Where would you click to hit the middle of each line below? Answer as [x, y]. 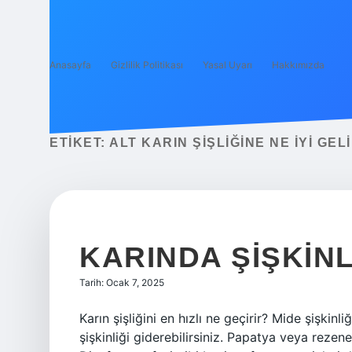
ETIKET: [79, 143]
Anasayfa [70, 65]
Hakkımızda [298, 65]
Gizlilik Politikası [147, 65]
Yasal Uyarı [227, 65]
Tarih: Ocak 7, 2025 [122, 282]
